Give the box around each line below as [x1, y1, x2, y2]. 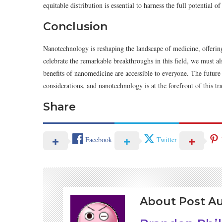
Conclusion [43, 20, 108, 33]
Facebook [85, 135, 112, 145]
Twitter [157, 135, 177, 145]
